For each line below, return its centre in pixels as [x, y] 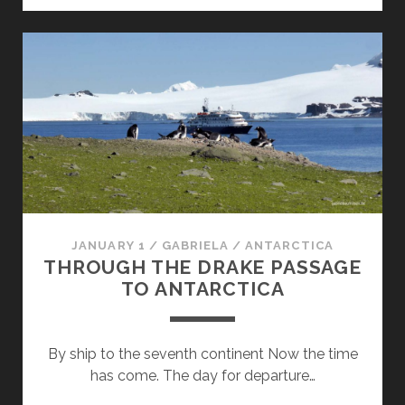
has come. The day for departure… [202, 375]
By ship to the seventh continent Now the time [202, 353]
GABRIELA [195, 245]
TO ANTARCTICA [202, 288]
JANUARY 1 [108, 245]
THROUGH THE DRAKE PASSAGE [202, 267]
